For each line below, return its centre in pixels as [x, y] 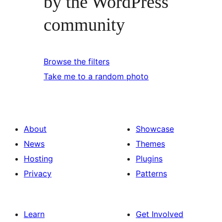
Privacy [38, 173]
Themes [150, 143]
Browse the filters [77, 61]
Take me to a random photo [96, 76]
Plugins [149, 158]
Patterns [151, 173]
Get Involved [160, 214]
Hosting [38, 158]
